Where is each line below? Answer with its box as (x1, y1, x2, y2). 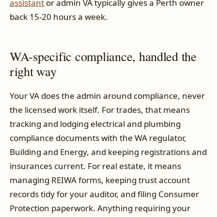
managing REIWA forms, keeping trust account (10, 174, 190, 186)
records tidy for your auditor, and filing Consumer (10, 188, 199, 200)
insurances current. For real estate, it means (10, 160, 181, 172)
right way (10, 63, 57, 80)
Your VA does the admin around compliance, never (10, 90, 205, 102)
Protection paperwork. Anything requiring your (10, 202, 190, 214)
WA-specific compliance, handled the (10, 48, 197, 65)
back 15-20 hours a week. (10, 11, 108, 23)
